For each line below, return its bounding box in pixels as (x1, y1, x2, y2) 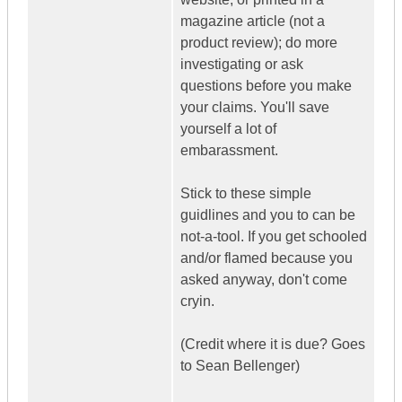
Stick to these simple (180, 186, 311, 202)
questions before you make (180, 78, 352, 94)
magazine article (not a (180, 13, 325, 30)
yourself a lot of (180, 121, 276, 137)
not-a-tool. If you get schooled (180, 229, 367, 245)
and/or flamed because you (180, 250, 353, 267)
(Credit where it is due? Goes (180, 336, 365, 353)
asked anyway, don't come (180, 272, 347, 288)
